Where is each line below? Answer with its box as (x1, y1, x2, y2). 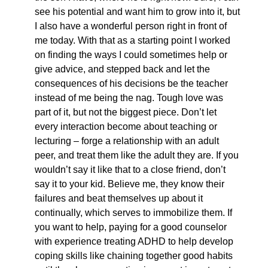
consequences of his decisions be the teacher (35, 78, 228, 89)
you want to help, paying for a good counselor (35, 222, 227, 232)
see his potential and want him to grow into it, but (35, 7, 240, 17)
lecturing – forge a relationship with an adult (35, 136, 219, 146)
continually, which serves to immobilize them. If (35, 208, 232, 218)
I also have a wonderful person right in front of (35, 21, 227, 31)
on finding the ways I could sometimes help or (35, 50, 227, 60)
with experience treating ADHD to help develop (35, 236, 233, 246)
